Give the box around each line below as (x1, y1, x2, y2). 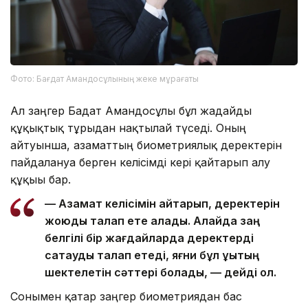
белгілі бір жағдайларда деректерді (45, 230, 254, 245)
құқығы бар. (10, 172, 74, 186)
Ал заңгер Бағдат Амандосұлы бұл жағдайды (10, 103, 252, 118)
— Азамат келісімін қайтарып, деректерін (45, 196, 280, 210)
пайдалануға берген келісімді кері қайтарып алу (10, 155, 270, 169)
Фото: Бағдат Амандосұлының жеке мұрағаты (10, 73, 199, 84)
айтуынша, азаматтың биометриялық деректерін (10, 137, 282, 152)
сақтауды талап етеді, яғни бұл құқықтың (45, 247, 259, 262)
